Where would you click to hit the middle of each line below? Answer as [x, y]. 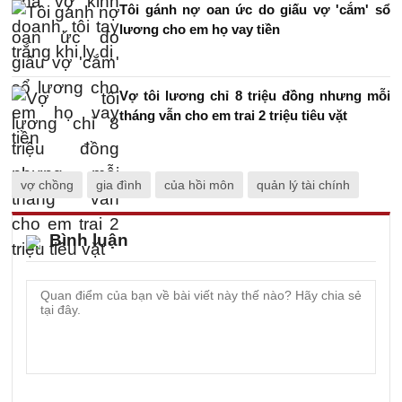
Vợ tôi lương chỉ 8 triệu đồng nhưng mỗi [255, 96]
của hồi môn [199, 185]
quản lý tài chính [303, 185]
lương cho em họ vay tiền [200, 29]
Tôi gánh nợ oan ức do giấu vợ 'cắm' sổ [255, 9]
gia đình [119, 185]
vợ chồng [47, 185]
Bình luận [89, 240]
